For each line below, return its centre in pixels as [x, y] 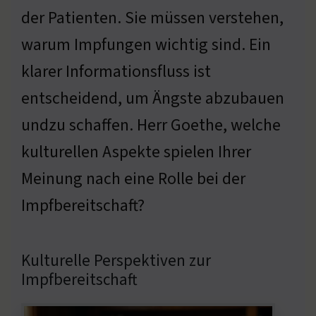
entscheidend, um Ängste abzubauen [153, 98]
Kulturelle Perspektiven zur [116, 260]
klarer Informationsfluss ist [116, 71]
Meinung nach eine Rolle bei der [133, 178]
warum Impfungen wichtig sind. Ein [146, 44]
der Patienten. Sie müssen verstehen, [152, 18]
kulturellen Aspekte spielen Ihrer [136, 152]
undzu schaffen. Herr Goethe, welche [151, 125]
